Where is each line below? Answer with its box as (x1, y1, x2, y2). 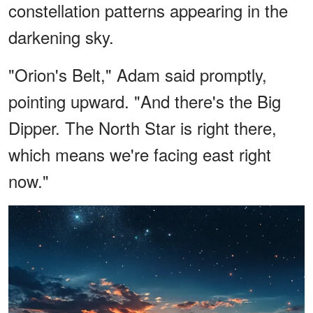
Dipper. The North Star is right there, (8, 115, 277, 140)
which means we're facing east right (8, 141, 271, 166)
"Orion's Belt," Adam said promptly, (8, 61, 267, 87)
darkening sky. (8, 24, 114, 49)
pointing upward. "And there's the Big (8, 88, 281, 113)
